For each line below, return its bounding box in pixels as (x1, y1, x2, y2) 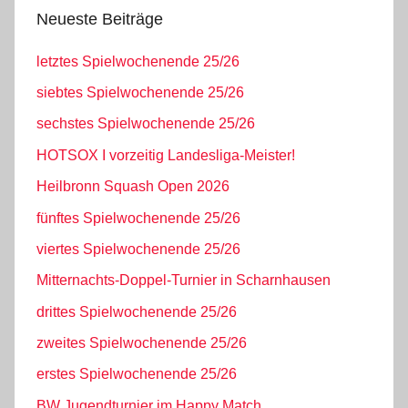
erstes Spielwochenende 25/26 (36, 366, 237, 382)
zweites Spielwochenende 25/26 (36, 335, 247, 352)
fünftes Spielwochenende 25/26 (36, 209, 240, 226)
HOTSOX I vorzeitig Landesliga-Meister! (36, 147, 295, 163)
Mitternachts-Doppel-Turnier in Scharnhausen (36, 272, 331, 289)
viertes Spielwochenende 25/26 (36, 240, 240, 257)
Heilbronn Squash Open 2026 (36, 178, 229, 195)
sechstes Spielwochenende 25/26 (36, 116, 255, 132)
